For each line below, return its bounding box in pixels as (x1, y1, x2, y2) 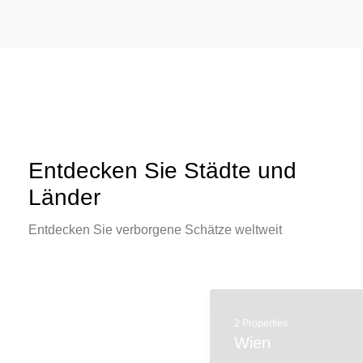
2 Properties (66, 318, 121, 329)
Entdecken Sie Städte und (28, 158, 297, 183)
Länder (28, 185, 100, 210)
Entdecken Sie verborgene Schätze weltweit (28, 223, 282, 237)
